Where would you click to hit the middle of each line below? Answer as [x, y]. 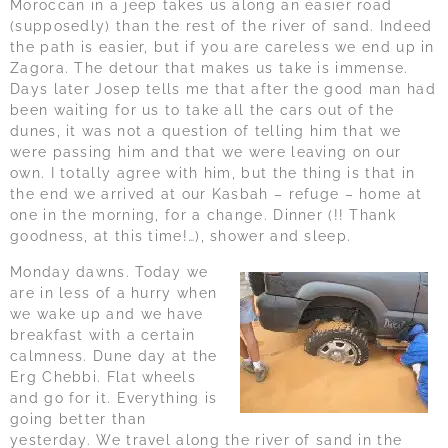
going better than [78, 418]
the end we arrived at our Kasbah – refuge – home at [216, 194]
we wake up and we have [107, 313]
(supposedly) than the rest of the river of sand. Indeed [221, 26]
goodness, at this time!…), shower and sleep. [181, 236]
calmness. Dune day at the [114, 355]
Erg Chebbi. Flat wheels [103, 376]
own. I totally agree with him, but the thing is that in [213, 173]
